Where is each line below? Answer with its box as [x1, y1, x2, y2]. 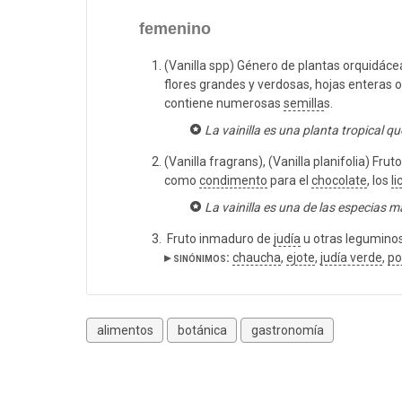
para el [267, 173, 311, 188]
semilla [284, 96, 324, 111]
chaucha [232, 250, 281, 266]
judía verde [320, 250, 382, 266]
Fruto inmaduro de [164, 232, 274, 247]
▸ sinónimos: [164, 250, 230, 266]
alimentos [96, 322, 153, 337]
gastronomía [250, 322, 324, 337]
